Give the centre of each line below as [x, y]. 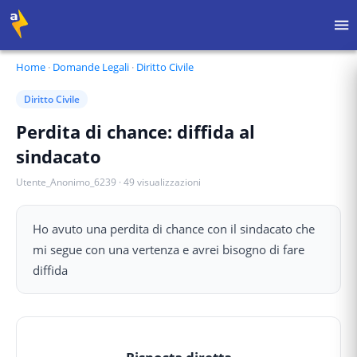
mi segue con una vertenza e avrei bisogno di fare [169, 249]
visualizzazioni [169, 182]
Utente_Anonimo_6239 [66, 182]
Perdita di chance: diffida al [135, 131]
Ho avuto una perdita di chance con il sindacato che [174, 229]
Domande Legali [91, 67]
